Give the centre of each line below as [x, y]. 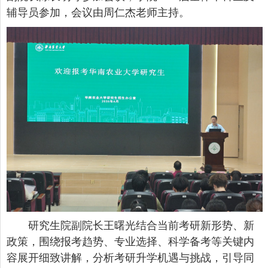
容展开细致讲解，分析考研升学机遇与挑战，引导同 [130, 258]
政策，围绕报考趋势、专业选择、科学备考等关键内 [130, 242]
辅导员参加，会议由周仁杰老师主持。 [98, 13]
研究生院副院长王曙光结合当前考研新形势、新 [141, 226]
